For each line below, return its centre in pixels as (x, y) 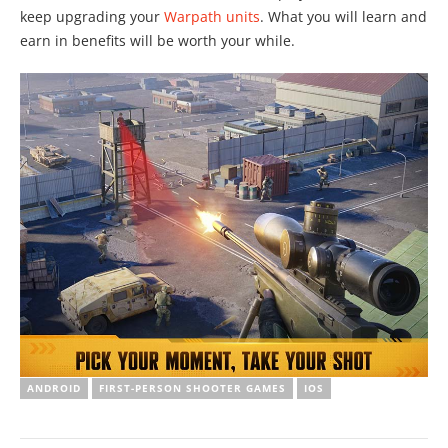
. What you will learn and (343, 16)
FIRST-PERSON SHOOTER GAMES (192, 387)
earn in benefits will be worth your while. (157, 40)
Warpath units (212, 16)
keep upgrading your (92, 16)
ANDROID (54, 387)
